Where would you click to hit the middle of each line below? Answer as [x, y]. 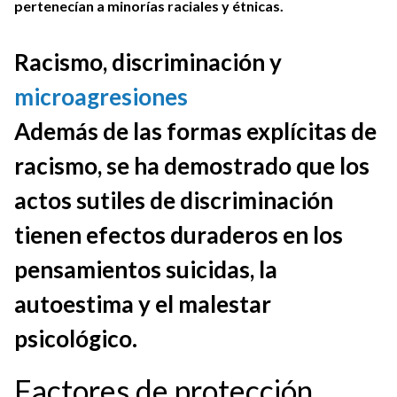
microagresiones [101, 97]
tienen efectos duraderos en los [179, 235]
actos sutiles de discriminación [174, 200]
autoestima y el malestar [143, 304]
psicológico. [76, 339]
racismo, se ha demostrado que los [192, 166]
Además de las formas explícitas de [195, 131]
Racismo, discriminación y [148, 62]
